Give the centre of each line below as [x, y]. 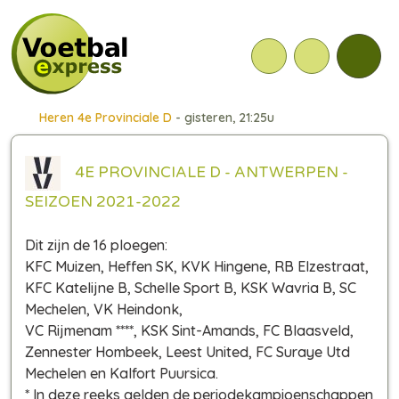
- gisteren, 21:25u [223, 118]
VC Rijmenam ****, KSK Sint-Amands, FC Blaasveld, [189, 330]
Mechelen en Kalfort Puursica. [122, 373]
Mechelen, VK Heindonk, [104, 309]
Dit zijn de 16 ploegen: [96, 245]
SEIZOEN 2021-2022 [103, 202]
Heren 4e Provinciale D [105, 118]
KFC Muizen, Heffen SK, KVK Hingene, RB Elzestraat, [197, 266]
